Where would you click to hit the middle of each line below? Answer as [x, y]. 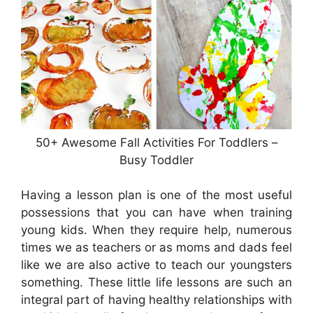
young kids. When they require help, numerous [156, 230]
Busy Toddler [156, 160]
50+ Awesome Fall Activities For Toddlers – [156, 142]
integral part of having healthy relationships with [156, 300]
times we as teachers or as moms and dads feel [156, 248]
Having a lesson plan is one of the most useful [156, 195]
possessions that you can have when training [156, 213]
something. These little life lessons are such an [156, 283]
